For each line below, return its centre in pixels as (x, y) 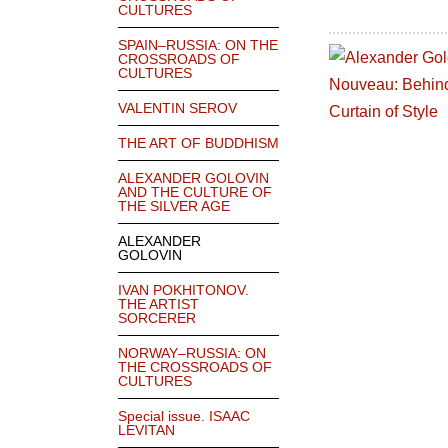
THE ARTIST (158, 304)
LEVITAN (146, 430)
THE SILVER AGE (174, 206)
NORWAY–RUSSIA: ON (192, 353)
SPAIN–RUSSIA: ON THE (198, 45)
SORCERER (157, 318)
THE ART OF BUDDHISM (198, 143)
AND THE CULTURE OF (195, 192)
